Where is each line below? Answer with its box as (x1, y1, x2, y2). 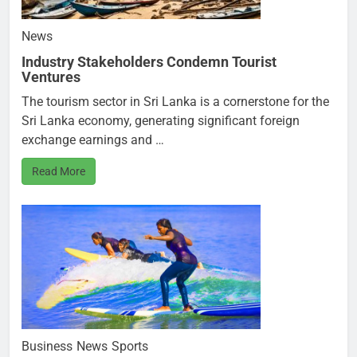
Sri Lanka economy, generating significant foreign (22, 112, 300, 128)
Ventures (22, 68, 80, 85)
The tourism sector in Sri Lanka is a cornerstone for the (22, 93, 329, 109)
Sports (112, 339, 148, 355)
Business (22, 339, 73, 355)
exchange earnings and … (22, 131, 164, 147)
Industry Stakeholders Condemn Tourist (22, 53, 277, 70)
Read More (32, 164, 85, 178)
